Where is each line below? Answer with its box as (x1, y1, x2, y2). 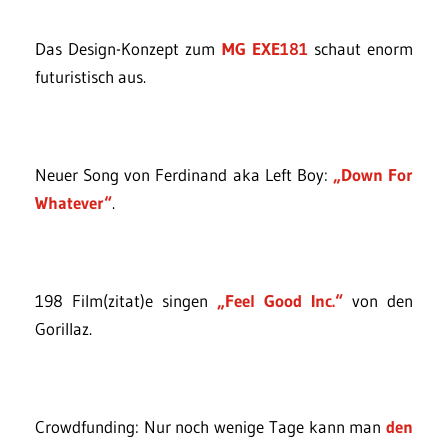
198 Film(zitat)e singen (35, 290, 217, 311)
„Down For (332, 164, 413, 185)
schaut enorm (307, 38, 414, 59)
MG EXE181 (221, 38, 308, 59)
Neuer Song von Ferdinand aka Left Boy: (35, 164, 333, 185)
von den (343, 290, 413, 311)
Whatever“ (35, 192, 112, 213)
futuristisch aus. (35, 66, 146, 87)
